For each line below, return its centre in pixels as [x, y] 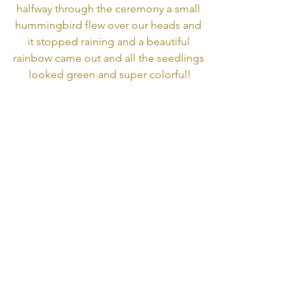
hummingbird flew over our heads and [110, 25]
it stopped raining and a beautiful [110, 41]
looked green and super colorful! [110, 74]
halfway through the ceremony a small [110, 8]
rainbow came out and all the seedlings [110, 58]
